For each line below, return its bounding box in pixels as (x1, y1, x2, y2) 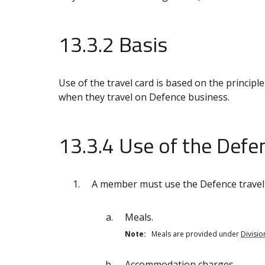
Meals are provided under (146, 228, 241, 239)
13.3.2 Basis (59, 27, 167, 60)
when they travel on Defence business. (59, 90, 230, 104)
